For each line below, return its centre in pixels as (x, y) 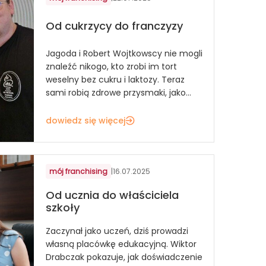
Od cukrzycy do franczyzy (114, 26)
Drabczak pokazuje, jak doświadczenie (124, 257)
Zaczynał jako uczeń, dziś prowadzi (117, 231)
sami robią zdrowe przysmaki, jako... (118, 92)
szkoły (63, 208)
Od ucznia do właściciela (112, 195)
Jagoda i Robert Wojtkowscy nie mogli (124, 53)
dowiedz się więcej (85, 120)
